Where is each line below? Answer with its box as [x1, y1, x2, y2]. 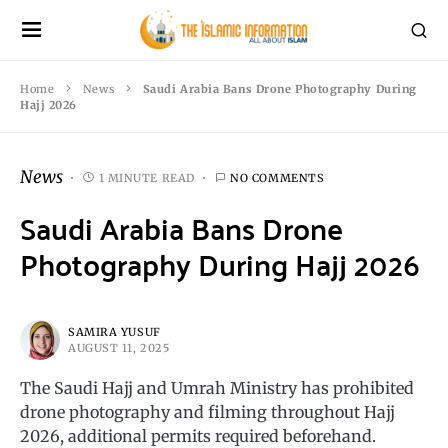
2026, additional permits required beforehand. [20, 426, 376, 446]
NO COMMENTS [230, 170, 325, 185]
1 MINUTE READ [98, 170, 195, 185]
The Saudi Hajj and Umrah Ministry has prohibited [20, 378, 414, 398]
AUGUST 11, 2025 [68, 341, 170, 355]
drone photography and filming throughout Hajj [20, 402, 395, 422]
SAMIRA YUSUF [68, 325, 161, 339]
